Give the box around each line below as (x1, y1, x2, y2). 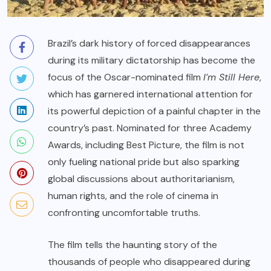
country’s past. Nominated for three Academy (48, 122, 252, 135)
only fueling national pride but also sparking (48, 155, 240, 169)
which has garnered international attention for (48, 88, 253, 101)
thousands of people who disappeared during (48, 255, 250, 269)
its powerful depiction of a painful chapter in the (48, 105, 261, 118)
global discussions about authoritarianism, (48, 172, 235, 186)
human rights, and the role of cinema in (48, 189, 218, 203)
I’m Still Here (203, 71, 260, 84)
